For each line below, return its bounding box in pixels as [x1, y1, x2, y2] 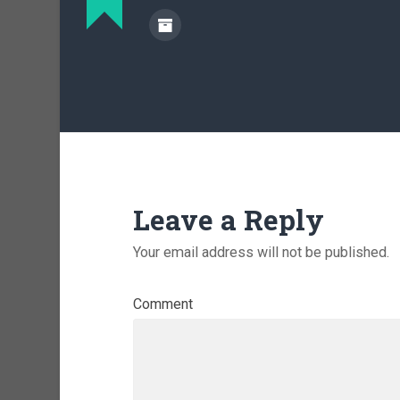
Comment [132, 295, 193, 312]
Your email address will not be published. [132, 243, 389, 261]
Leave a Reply [132, 200, 324, 238]
